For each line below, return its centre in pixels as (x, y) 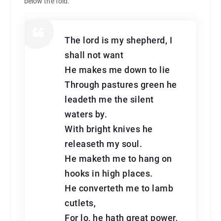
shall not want (94, 55)
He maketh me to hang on (118, 159)
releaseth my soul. (104, 144)
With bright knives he (109, 129)
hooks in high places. (109, 174)
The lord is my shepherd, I (119, 41)
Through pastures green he (121, 85)
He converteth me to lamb (119, 189)
